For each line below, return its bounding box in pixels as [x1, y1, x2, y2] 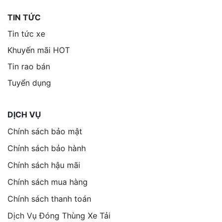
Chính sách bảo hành [7, 143, 86, 153]
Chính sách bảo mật [7, 126, 82, 136]
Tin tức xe [7, 28, 45, 39]
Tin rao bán [7, 61, 50, 71]
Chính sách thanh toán [7, 193, 91, 204]
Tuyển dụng [7, 77, 51, 88]
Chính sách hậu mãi [7, 160, 80, 170]
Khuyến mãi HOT [7, 45, 70, 55]
